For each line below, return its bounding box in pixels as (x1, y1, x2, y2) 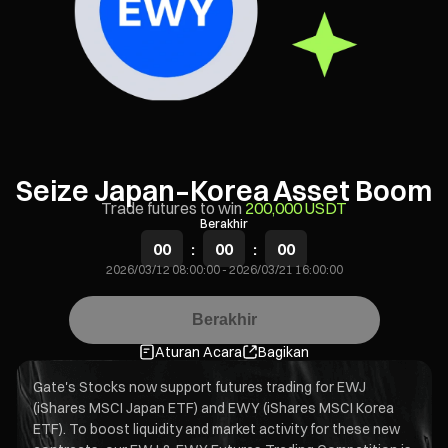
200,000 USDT (245, 198, 347, 218)
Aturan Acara (155, 343, 242, 361)
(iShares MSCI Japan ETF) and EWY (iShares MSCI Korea (33, 399, 394, 417)
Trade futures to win (101, 198, 245, 218)
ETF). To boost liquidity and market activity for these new (33, 420, 400, 438)
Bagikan (258, 343, 309, 361)
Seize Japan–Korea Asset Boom (16, 174, 433, 208)
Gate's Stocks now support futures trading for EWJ (33, 378, 366, 396)
